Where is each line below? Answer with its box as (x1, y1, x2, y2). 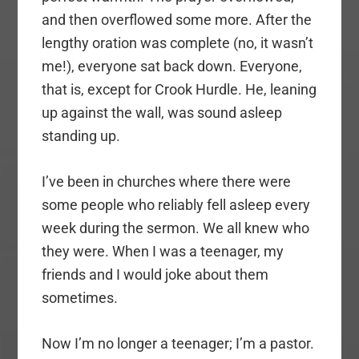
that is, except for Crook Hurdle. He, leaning (42, 81, 317, 99)
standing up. (42, 127, 121, 145)
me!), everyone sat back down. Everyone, (42, 58, 303, 75)
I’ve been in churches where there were (42, 173, 292, 191)
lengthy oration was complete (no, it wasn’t (42, 34, 314, 52)
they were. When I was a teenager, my (42, 243, 284, 260)
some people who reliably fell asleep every (42, 196, 311, 214)
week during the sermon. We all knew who (42, 220, 310, 237)
